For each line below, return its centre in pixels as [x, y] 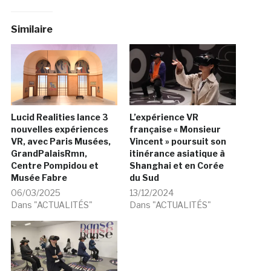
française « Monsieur [175, 129]
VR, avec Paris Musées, [60, 141]
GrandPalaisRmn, [49, 153]
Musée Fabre [39, 177]
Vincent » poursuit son [178, 141]
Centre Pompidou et [54, 165]
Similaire [31, 30]
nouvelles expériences [59, 129]
